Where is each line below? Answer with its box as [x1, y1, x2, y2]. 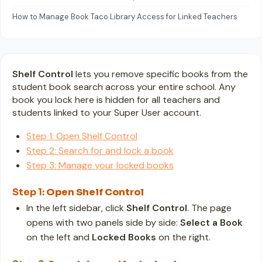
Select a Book [180, 216, 243, 229]
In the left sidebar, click [26, 202, 126, 214]
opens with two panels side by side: [26, 216, 180, 229]
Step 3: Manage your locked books [26, 159, 174, 171]
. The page [187, 202, 232, 214]
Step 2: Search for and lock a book [26, 144, 174, 157]
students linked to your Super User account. [12, 106, 201, 119]
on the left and [26, 231, 92, 243]
